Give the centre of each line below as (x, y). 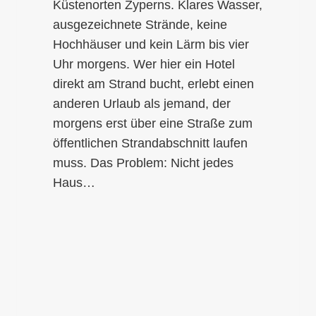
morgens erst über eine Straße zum (153, 124)
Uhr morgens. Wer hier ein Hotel (144, 65)
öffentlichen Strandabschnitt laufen (150, 144)
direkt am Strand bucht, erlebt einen (153, 84)
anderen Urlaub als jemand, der (142, 104)
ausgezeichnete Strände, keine (140, 25)
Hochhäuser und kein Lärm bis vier (151, 45)
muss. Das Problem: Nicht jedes (143, 163)
